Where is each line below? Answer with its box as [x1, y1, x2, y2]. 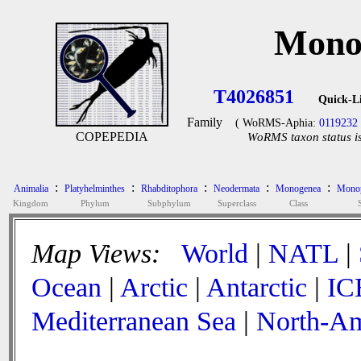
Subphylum [147, 198, 191, 208]
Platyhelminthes [64, 183, 125, 194]
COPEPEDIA [76, 130, 148, 143]
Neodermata [214, 183, 259, 194]
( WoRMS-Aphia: [235, 117, 319, 129]
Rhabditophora [141, 183, 197, 194]
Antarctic [206, 272, 307, 302]
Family [187, 115, 222, 129]
